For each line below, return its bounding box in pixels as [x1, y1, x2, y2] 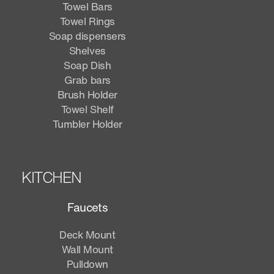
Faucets [67, 198, 108, 216]
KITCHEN [21, 166, 82, 188]
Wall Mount [61, 241, 113, 257]
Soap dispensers [48, 28, 126, 43]
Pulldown [66, 256, 108, 272]
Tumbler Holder [52, 116, 122, 131]
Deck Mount [59, 226, 116, 242]
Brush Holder [57, 86, 117, 102]
